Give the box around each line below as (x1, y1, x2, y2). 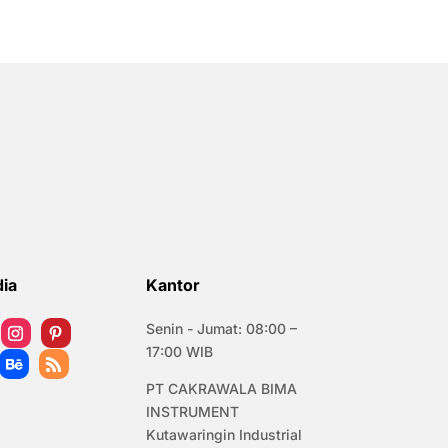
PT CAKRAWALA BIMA (145, 380, 297, 398)
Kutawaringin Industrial (145, 426, 302, 444)
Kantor (145, 275, 200, 296)
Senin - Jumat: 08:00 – (145, 320, 297, 338)
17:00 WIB (145, 343, 213, 361)
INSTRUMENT (145, 403, 239, 421)
